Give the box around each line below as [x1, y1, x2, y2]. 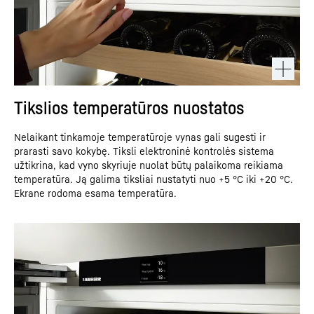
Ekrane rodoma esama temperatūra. [14, 187, 177, 199]
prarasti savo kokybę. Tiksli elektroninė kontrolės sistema [14, 145, 274, 157]
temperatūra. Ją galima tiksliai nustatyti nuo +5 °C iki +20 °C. [14, 173, 293, 185]
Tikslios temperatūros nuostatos [14, 97, 245, 118]
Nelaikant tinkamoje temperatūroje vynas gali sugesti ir [14, 131, 266, 143]
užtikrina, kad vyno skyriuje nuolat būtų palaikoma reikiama [14, 159, 283, 171]
